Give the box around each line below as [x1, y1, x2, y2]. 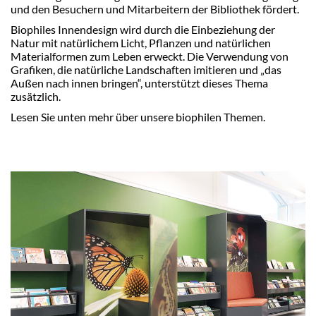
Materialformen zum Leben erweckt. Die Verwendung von [11, 49, 288, 63]
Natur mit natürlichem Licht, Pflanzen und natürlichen [11, 36, 271, 50]
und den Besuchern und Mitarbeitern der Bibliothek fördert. [11, 2, 299, 16]
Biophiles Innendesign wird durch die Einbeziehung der [11, 23, 275, 37]
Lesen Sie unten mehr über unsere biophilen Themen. [11, 110, 265, 124]
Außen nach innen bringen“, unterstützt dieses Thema [11, 76, 268, 90]
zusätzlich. [11, 90, 61, 104]
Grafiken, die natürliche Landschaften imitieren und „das [11, 63, 281, 77]
